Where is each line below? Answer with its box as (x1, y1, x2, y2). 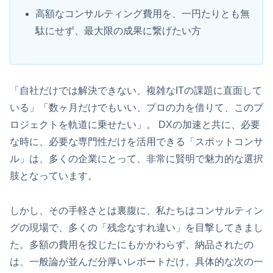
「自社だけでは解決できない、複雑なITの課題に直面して (10, 85, 262, 96)
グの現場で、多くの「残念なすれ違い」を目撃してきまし (10, 222, 263, 233)
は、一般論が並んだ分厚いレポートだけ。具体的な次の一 (10, 256, 263, 267)
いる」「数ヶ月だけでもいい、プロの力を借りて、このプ (10, 102, 263, 113)
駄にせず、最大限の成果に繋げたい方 (35, 25, 202, 36)
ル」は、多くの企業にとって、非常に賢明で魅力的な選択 (10, 154, 263, 165)
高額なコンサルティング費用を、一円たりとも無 (35, 8, 250, 19)
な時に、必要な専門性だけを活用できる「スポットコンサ (10, 136, 263, 147)
